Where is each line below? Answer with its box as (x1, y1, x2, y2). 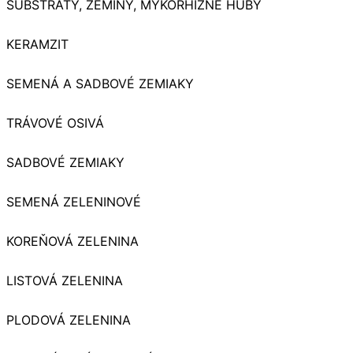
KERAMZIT (6, 35, 69, 52)
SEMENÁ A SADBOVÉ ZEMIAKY (6, 75, 194, 91)
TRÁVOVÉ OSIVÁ (6, 114, 104, 131)
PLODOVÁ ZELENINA (6, 311, 131, 328)
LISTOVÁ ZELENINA (6, 272, 123, 288)
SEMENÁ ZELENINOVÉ (6, 193, 141, 210)
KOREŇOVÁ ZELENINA (6, 232, 139, 249)
